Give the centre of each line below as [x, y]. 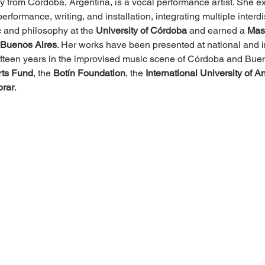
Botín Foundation [89, 73]
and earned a [217, 30]
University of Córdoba [141, 30]
